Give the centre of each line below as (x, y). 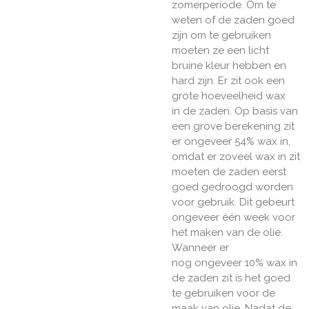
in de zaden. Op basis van (235, 111)
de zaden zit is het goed (231, 278)
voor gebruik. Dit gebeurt (233, 202)
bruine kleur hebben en (229, 66)
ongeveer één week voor (233, 218)
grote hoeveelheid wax (229, 96)
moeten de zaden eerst (229, 172)
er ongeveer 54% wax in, (231, 142)
